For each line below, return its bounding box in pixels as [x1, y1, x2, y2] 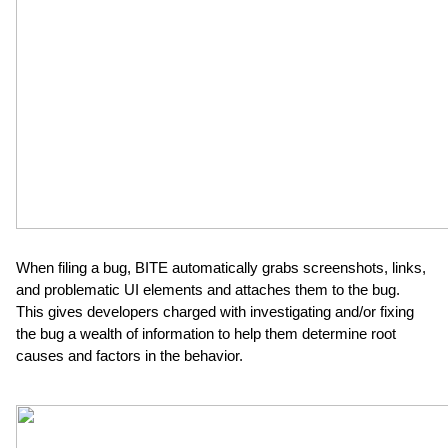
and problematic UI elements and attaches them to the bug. [16, 282, 400, 298]
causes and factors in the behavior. [16, 348, 243, 364]
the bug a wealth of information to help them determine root [16, 326, 396, 342]
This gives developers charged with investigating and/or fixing [16, 304, 414, 320]
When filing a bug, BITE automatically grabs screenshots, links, [16, 260, 426, 276]
